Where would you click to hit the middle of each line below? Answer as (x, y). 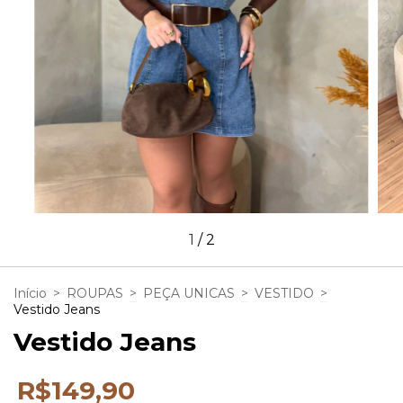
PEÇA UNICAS (189, 294)
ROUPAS (95, 294)
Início (30, 294)
